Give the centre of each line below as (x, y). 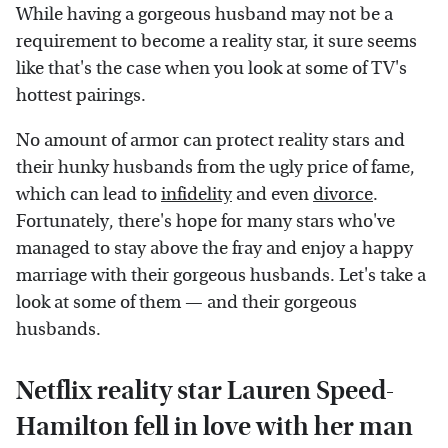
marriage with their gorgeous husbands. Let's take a (221, 275)
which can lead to (88, 194)
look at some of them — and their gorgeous (186, 302)
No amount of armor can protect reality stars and (210, 140)
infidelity (196, 194)
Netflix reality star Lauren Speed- (205, 390)
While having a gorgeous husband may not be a (204, 14)
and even (272, 194)
